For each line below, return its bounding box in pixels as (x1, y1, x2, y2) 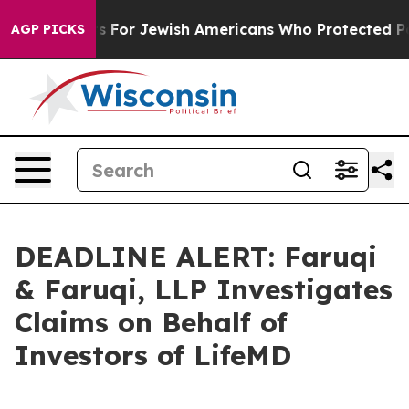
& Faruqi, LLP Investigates (15, 272, 393, 307)
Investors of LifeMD (15, 338, 291, 372)
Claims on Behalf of (15, 305, 288, 340)
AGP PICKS (11, 21, 85, 37)
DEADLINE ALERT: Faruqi (15, 239, 377, 274)
